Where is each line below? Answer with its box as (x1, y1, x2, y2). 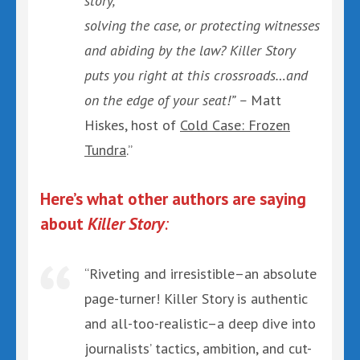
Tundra (84, 140, 126, 159)
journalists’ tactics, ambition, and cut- (84, 339, 312, 358)
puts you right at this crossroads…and (84, 65, 308, 84)
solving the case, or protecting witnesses (84, 15, 320, 35)
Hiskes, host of (84, 115, 180, 134)
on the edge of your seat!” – (84, 90, 251, 109)
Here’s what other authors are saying (40, 187, 306, 210)
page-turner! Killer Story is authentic (84, 289, 308, 308)
